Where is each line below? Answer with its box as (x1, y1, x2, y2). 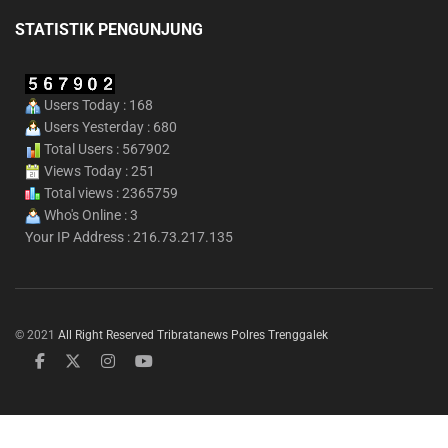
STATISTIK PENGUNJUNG (15, 20, 203, 40)
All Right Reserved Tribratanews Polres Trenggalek (58, 327, 328, 342)
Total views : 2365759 (41, 184, 178, 201)
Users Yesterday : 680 (41, 118, 177, 135)
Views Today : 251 (41, 162, 155, 179)
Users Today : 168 (41, 96, 153, 113)
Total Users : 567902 (41, 140, 170, 157)
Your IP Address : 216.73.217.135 (25, 228, 233, 245)
